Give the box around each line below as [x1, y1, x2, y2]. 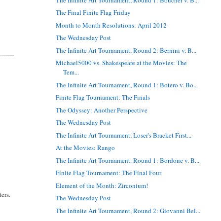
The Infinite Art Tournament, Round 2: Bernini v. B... [56, 45, 197, 55]
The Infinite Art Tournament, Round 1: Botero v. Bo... [56, 80, 198, 89]
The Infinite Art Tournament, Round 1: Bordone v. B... [56, 155, 200, 165]
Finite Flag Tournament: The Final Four [56, 168, 162, 178]
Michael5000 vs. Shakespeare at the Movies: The [56, 58, 187, 68]
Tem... [63, 68, 79, 77]
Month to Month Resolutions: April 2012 [56, 20, 167, 30]
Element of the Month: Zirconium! [56, 181, 148, 190]
